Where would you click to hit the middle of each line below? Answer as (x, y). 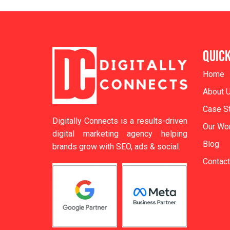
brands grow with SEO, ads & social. (116, 147)
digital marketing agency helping (120, 134)
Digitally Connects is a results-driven (120, 121)
